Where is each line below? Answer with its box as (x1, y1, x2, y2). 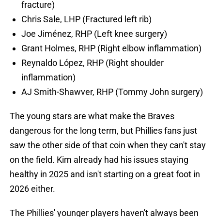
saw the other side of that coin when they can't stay (10, 140, 206, 151)
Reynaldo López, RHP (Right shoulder (21, 58, 164, 68)
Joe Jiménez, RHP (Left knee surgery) (21, 29, 167, 39)
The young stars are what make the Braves (10, 111, 174, 122)
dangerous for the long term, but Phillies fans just (10, 125, 197, 136)
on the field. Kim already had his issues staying (10, 155, 188, 165)
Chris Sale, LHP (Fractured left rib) (21, 14, 152, 25)
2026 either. (10, 184, 55, 194)
